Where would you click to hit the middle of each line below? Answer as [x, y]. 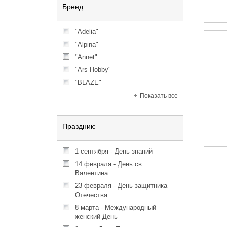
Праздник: [79, 126]
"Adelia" [90, 32]
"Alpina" [90, 44]
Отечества [91, 195]
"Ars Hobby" [97, 70]
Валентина [91, 173]
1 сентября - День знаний [116, 151]
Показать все [159, 96]
